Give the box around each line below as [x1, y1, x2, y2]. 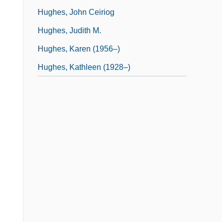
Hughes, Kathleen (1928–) [38, 62, 130, 71]
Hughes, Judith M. [38, 26, 101, 35]
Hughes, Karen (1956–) [38, 44, 120, 53]
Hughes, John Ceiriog [38, 7, 114, 16]
